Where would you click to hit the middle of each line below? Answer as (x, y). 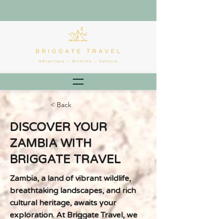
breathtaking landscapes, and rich (73, 191)
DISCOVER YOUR (58, 127)
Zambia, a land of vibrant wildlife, (70, 178)
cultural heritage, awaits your (63, 203)
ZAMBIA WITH (51, 143)
